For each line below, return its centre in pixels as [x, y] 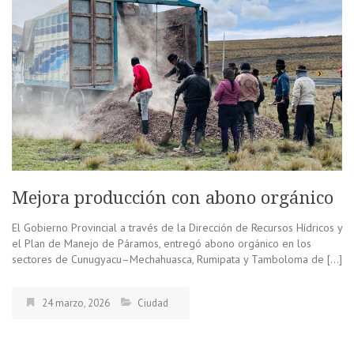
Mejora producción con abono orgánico [175, 198]
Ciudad [153, 303]
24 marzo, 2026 [76, 303]
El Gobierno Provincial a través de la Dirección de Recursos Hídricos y [177, 227]
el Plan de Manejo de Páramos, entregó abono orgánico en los [162, 243]
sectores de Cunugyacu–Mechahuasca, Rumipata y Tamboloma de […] [177, 259]
